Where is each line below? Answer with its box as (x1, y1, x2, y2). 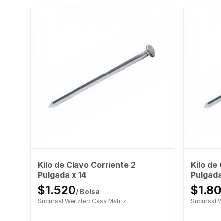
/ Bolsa (75, 187, 100, 196)
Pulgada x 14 (37, 169, 86, 180)
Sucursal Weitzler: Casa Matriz (37, 197, 126, 205)
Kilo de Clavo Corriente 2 (37, 159, 136, 170)
